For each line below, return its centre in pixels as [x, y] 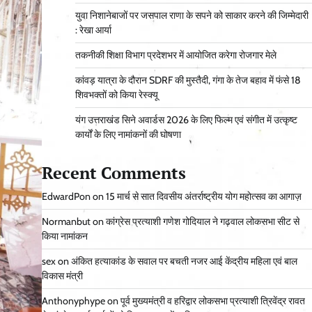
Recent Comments [114, 173]
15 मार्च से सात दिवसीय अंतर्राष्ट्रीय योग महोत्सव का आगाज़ [203, 197]
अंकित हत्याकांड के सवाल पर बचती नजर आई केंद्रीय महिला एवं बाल [184, 262]
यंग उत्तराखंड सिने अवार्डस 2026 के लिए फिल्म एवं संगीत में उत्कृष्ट [186, 120]
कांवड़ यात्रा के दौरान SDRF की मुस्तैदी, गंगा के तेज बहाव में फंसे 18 [188, 80]
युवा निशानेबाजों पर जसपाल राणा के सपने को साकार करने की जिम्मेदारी [192, 16]
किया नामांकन [64, 236]
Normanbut [66, 222]
